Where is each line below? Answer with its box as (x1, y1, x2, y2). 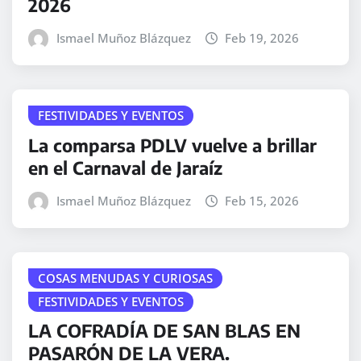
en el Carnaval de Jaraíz (28, 156, 222, 179)
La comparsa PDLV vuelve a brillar (28, 133, 317, 156)
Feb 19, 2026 (225, 30, 300, 47)
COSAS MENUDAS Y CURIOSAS (38, 269, 213, 286)
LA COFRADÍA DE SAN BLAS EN (28, 319, 301, 342)
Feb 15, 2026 (225, 192, 300, 209)
